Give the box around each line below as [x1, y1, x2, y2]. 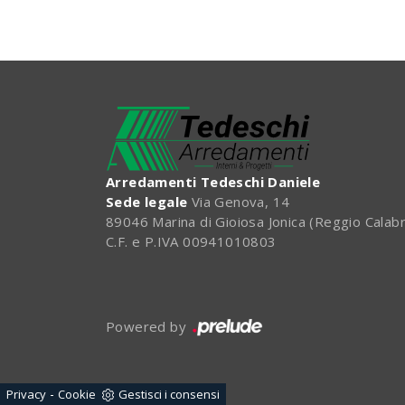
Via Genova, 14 [187, 192, 290, 211]
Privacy [6, 386, 46, 402]
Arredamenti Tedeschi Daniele [106, 172, 321, 191]
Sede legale [106, 192, 188, 211]
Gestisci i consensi [118, 386, 220, 402]
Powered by [106, 317, 191, 336]
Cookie [58, 386, 96, 402]
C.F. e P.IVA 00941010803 [106, 231, 277, 250]
